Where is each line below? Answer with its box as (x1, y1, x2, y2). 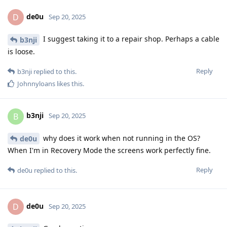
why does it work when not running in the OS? (41, 133, 200, 143)
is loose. (8, 46, 35, 56)
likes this (55, 79, 83, 88)
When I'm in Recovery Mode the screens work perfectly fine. (8, 145, 211, 156)
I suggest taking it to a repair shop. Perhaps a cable (41, 33, 219, 44)
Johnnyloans (17, 79, 55, 88)
